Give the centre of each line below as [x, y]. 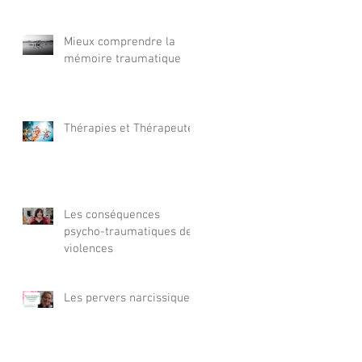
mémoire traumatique [122, 59]
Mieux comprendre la [120, 42]
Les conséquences [112, 215]
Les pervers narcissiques [130, 298]
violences [88, 249]
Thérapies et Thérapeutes [132, 128]
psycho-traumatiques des [131, 232]
